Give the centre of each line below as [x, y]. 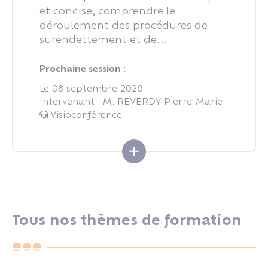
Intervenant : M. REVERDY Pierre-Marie [131, 101]
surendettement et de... [103, 39]
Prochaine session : [83, 68]
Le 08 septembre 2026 [91, 88]
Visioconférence [85, 115]
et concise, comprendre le [107, 10]
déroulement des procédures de [124, 25]
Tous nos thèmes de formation [127, 220]
